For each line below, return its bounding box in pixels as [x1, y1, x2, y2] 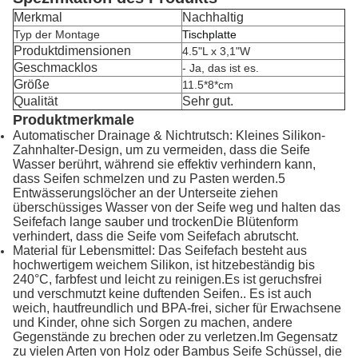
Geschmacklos [14, 61, 97, 75]
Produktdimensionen [14, 44, 131, 58]
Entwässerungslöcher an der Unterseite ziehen [13, 186, 278, 201]
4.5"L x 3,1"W [182, 45, 250, 58]
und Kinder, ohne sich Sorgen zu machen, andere [13, 316, 292, 330]
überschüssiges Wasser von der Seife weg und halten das [13, 201, 340, 215]
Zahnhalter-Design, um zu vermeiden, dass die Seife [13, 143, 310, 157]
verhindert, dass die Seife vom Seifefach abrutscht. [13, 229, 299, 244]
